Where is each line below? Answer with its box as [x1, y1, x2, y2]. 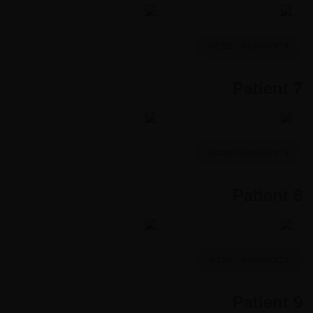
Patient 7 [233, 78, 303, 98]
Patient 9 [233, 292, 303, 312]
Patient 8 [233, 185, 303, 205]
